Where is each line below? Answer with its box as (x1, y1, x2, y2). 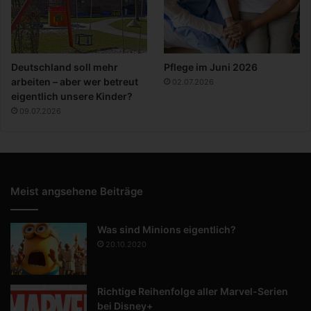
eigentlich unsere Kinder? (11, 90, 133, 102)
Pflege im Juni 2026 (164, 60, 258, 73)
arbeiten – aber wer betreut (11, 75, 138, 87)
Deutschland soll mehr (11, 60, 118, 73)
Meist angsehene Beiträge (10, 184, 143, 198)
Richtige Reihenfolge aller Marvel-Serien (97, 285, 288, 297)
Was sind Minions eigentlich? (97, 223, 236, 235)
